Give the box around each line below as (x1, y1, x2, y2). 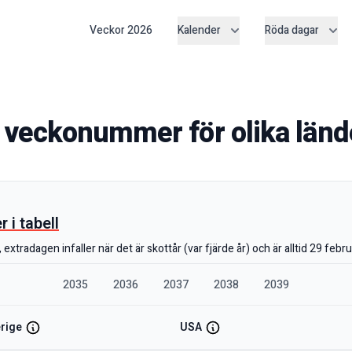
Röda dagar (264, 22, 319, 39)
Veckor (89, 22, 127, 39)
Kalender (177, 22, 221, 39)
